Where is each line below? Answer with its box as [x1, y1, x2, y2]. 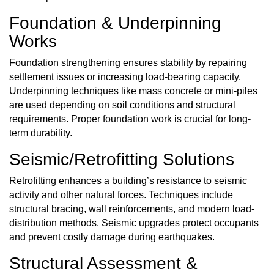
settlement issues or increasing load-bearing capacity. [9, 72, 241, 83]
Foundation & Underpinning [9, 13, 221, 32]
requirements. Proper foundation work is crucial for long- [9, 114, 251, 125]
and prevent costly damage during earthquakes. [9, 232, 215, 243]
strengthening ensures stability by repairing [59, 57, 247, 68]
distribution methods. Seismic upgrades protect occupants [9, 218, 259, 229]
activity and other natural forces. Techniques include [9, 190, 233, 201]
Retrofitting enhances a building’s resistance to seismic [9, 176, 247, 187]
